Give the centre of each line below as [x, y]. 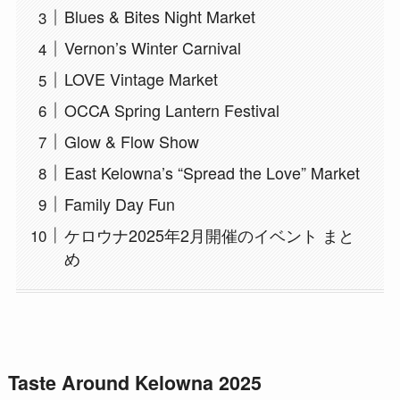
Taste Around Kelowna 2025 [134, 383]
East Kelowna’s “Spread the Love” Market [212, 172]
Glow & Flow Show [131, 141]
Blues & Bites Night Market [159, 17]
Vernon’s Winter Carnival [152, 48]
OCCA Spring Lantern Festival [171, 110]
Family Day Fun [119, 203]
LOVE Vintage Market [141, 79]
